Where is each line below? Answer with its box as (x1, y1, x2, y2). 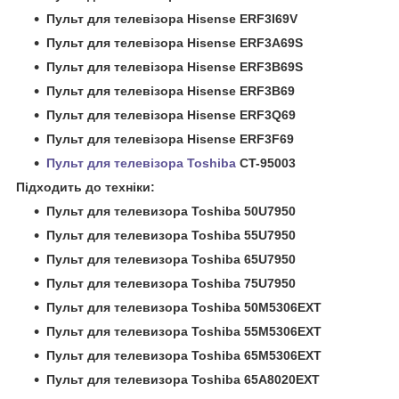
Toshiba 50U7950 (191, 203, 296, 218)
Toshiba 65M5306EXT (191, 347, 322, 362)
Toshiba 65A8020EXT (191, 371, 320, 387)
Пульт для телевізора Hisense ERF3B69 (46, 83, 295, 98)
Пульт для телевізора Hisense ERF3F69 (46, 131, 294, 146)
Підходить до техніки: (16, 179, 155, 194)
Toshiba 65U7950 (191, 251, 296, 266)
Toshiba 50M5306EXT (191, 299, 322, 314)
